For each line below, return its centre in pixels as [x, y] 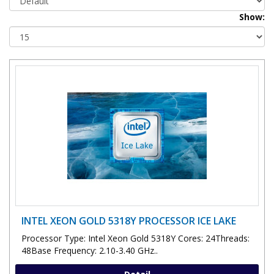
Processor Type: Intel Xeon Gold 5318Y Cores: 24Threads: [135, 238]
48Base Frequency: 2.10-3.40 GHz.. [90, 250]
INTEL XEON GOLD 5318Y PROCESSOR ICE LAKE [129, 220]
